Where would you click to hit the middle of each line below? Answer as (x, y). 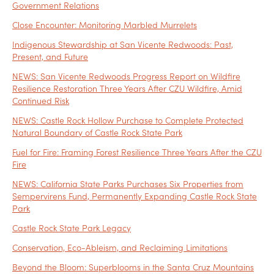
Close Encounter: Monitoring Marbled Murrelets (105, 25)
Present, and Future (50, 57)
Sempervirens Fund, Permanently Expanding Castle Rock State (135, 196)
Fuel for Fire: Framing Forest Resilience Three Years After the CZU (137, 152)
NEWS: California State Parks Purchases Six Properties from (128, 184)
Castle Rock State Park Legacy (72, 228)
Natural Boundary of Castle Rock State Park (97, 132)
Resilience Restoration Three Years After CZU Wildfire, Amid (127, 88)
